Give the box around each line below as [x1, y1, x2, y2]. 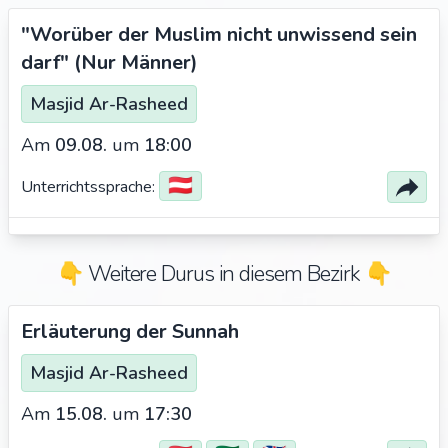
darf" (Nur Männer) [21, 49, 198, 76]
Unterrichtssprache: [21, 176, 159, 198]
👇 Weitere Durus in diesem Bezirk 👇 [57, 259, 391, 289]
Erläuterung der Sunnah [21, 318, 239, 345]
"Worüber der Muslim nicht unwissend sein [21, 21, 417, 48]
